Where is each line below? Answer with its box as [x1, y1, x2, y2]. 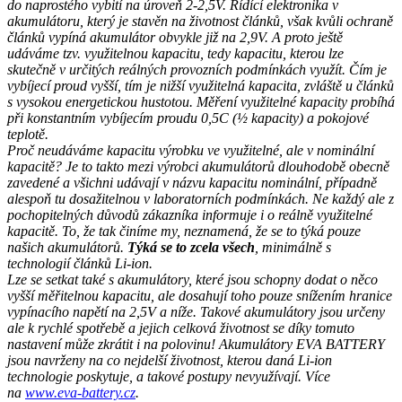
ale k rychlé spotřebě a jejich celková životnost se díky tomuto [7, 319, 354, 336]
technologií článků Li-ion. [7, 255, 153, 271]
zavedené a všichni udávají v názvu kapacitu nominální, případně [7, 174, 377, 190]
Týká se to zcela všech [127, 239, 255, 255]
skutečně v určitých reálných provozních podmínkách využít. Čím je [7, 61, 387, 77]
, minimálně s [255, 239, 331, 255]
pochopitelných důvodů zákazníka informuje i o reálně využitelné [7, 206, 372, 223]
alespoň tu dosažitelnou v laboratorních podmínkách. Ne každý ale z [7, 190, 394, 206]
